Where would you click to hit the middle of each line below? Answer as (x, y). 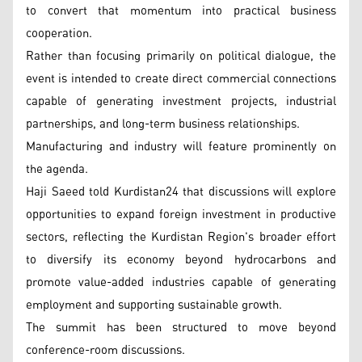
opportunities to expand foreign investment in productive (181, 215)
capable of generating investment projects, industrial (181, 101)
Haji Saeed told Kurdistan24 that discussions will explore (181, 192)
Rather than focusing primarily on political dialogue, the (181, 56)
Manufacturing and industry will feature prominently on (181, 147)
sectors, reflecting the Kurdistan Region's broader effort (181, 237)
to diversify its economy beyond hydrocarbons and (181, 260)
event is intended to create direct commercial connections (181, 79)
